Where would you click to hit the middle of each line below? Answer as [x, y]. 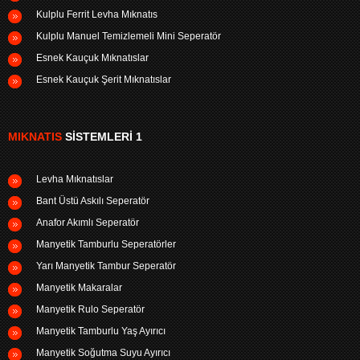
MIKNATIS [35, 136]
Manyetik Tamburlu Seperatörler [106, 244]
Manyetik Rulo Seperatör [90, 309]
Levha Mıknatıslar [75, 179]
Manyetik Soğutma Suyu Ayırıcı [103, 352]
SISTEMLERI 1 [102, 136]
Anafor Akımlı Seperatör [88, 222]
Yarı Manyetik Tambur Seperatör [106, 266]
